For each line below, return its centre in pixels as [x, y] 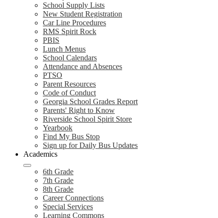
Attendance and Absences [82, 66]
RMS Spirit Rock [70, 31]
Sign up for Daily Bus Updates [90, 145]
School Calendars [70, 58]
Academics [40, 154]
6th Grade [58, 172]
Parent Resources [69, 84]
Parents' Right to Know [79, 110]
